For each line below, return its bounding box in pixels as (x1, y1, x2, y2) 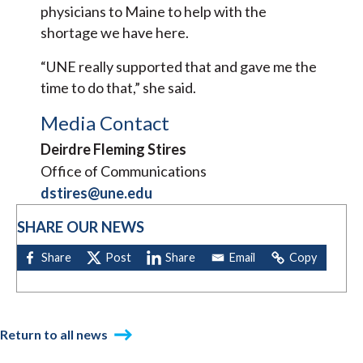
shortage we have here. (41, 23, 191, 41)
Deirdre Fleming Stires (41, 139, 186, 158)
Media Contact (41, 110, 169, 135)
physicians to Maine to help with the (41, 2, 267, 20)
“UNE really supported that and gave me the (41, 57, 317, 75)
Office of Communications (41, 161, 207, 180)
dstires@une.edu (41, 183, 152, 202)
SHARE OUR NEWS (17, 217, 144, 236)
